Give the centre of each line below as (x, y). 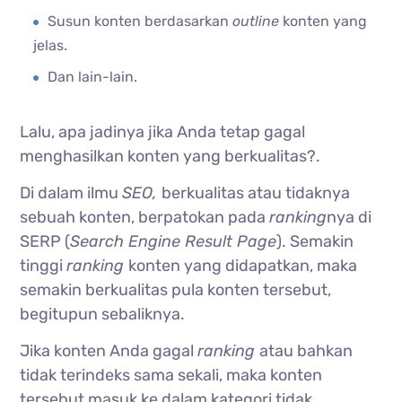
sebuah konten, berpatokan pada (145, 217)
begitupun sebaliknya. (103, 314)
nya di (350, 217)
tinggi (44, 265)
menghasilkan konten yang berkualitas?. (170, 156)
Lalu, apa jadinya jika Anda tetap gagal (163, 131)
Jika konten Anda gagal (109, 350)
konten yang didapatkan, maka (243, 265)
